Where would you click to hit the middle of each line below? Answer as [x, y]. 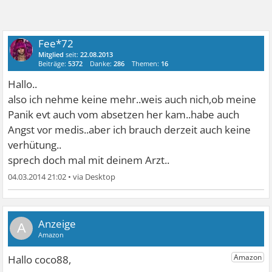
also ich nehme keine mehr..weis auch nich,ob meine [132, 99]
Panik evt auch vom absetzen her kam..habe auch [124, 114]
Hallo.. [23, 84]
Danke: [102, 63]
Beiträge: [53, 63]
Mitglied [51, 54]
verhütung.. [35, 145]
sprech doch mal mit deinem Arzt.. [89, 160]
